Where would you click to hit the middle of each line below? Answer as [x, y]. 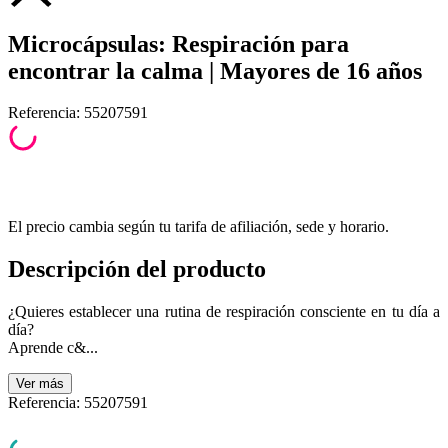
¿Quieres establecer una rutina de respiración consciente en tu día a [224, 312]
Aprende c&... [53, 348]
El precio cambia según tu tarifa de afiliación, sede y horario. [198, 227]
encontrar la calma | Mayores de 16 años [215, 70]
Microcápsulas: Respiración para [178, 43]
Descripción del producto [137, 269]
